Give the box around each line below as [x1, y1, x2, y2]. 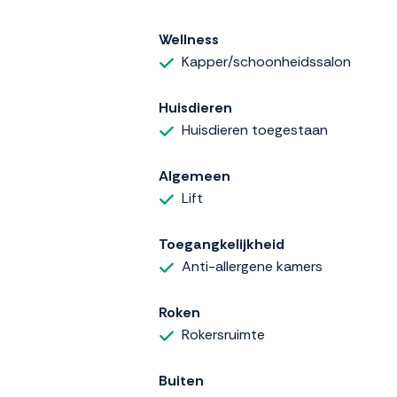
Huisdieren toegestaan [182, 121, 328, 140]
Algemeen [159, 167, 230, 186]
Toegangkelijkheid [159, 235, 284, 254]
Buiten [159, 371, 204, 391]
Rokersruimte [182, 325, 265, 345]
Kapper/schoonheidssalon [182, 52, 351, 72]
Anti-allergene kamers [182, 257, 323, 276]
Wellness [159, 30, 219, 50]
